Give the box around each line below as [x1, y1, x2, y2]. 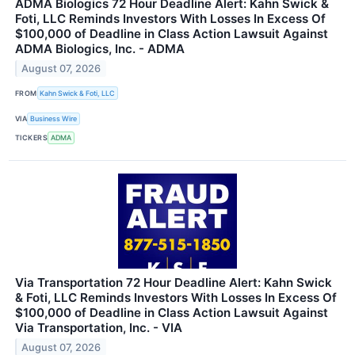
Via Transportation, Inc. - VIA [15, 319, 182, 335]
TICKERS [15, 133, 48, 143]
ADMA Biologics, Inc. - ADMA [15, 41, 185, 57]
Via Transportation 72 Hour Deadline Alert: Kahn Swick [15, 274, 332, 290]
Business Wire [30, 114, 78, 124]
